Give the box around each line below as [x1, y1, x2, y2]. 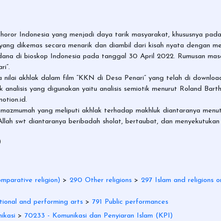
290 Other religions [70, 176, 132, 184]
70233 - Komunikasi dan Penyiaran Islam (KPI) [25, 212, 173, 220]
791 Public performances [92, 198, 168, 206]
